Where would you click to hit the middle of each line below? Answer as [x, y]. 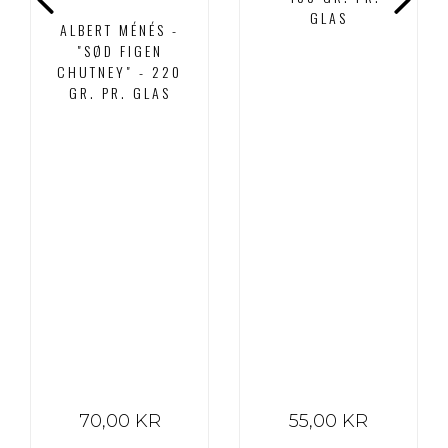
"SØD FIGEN [119, 51]
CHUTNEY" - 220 [119, 72]
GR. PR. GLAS [119, 93]
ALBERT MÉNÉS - [119, 30]
